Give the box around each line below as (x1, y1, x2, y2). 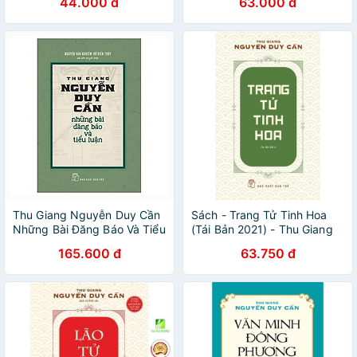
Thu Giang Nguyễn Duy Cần (13, 208, 161, 222)
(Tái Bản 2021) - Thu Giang (191, 222, 333, 236)
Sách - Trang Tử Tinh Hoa (191, 208, 328, 222)
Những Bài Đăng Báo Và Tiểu (13, 222, 166, 236)
